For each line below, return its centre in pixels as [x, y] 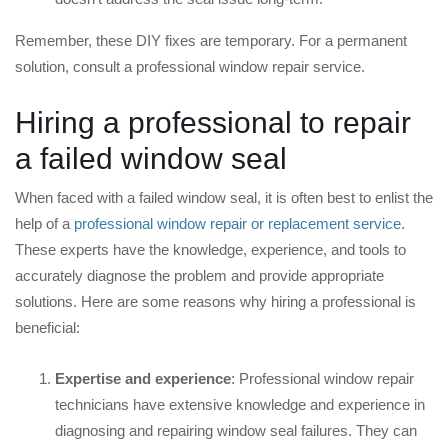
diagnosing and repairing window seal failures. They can [236, 431]
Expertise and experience [143, 379]
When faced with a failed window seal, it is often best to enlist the [224, 198]
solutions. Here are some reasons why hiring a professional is [215, 302]
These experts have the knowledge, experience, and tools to [210, 250]
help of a [42, 224]
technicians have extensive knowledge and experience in [240, 405]
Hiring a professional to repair [213, 123]
